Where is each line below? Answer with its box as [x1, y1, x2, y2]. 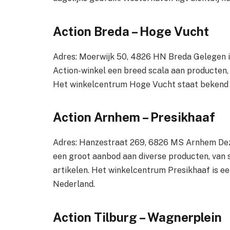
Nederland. [53, 179, 95, 189]
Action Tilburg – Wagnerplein [53, 209, 222, 224]
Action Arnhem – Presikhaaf [53, 110, 215, 125]
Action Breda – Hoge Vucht [53, 24, 209, 39]
